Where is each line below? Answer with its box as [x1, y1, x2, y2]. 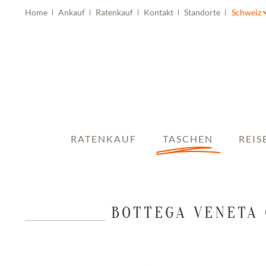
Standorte [184, 7, 222, 17]
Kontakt [144, 7, 175, 17]
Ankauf [58, 7, 87, 17]
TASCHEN [162, 132, 213, 144]
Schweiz [232, 7, 261, 17]
